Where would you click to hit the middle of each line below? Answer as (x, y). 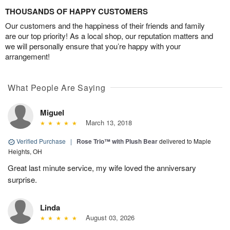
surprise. (22, 180)
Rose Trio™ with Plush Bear (117, 141)
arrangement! (27, 56)
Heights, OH (25, 151)
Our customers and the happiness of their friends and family (105, 26)
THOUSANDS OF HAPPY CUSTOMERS (76, 12)
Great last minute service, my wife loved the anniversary (102, 168)
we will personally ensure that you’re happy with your (93, 46)
